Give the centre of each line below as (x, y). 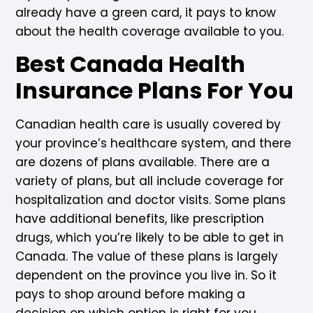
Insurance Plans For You (155, 90)
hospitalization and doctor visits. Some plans (151, 199)
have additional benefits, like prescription (140, 218)
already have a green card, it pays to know (146, 12)
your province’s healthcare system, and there (154, 143)
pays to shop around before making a (131, 294)
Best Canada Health (131, 64)
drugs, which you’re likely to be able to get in (150, 237)
